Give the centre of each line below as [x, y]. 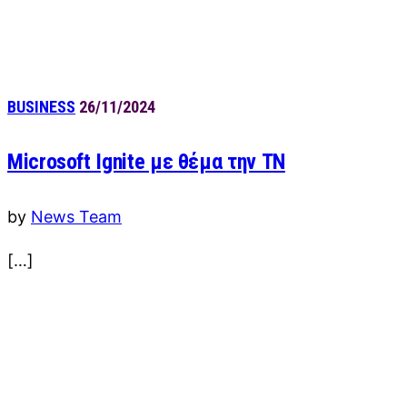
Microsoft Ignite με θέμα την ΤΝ [146, 162]
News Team [76, 217]
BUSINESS [41, 106]
